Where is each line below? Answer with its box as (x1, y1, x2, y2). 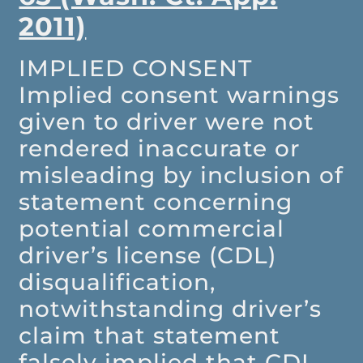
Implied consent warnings (19, 81, 340, 109)
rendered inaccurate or (19, 135, 301, 163)
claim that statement (19, 322, 281, 350)
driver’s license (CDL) (19, 241, 277, 270)
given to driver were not (19, 108, 315, 136)
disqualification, (19, 268, 216, 297)
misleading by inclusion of (19, 161, 344, 190)
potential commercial (19, 215, 285, 243)
